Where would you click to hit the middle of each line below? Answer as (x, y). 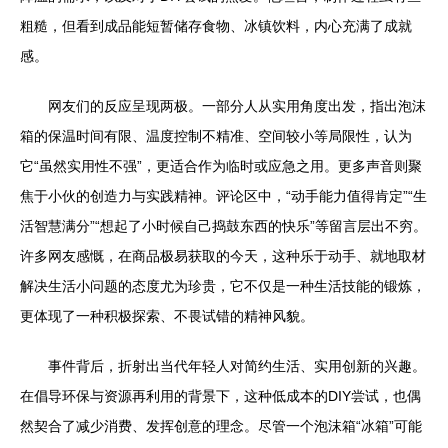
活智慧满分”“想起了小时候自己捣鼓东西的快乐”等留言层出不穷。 (223, 225)
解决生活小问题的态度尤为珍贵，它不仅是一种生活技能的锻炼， (223, 285)
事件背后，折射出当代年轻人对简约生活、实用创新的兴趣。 (237, 365)
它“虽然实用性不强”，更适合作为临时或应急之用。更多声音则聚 (221, 165)
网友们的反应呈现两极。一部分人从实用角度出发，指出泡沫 (237, 105)
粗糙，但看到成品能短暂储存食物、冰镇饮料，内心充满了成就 (216, 25)
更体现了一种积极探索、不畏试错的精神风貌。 (167, 315)
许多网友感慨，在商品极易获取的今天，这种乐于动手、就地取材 (223, 255)
